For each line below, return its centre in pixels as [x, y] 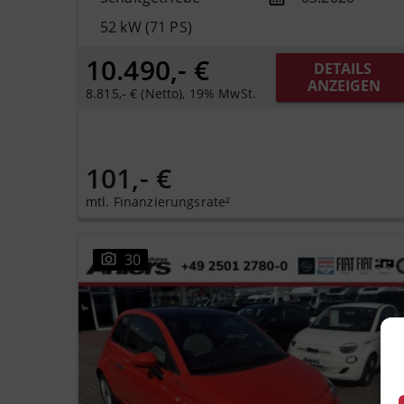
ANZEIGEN [344, 85]
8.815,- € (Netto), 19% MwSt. [171, 94]
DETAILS [342, 68]
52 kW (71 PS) [146, 27]
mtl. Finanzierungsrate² [158, 202]
